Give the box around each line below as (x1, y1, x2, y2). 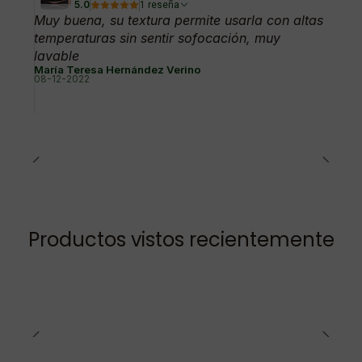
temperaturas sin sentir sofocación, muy (34, 30, 280, 47)
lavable (34, 48, 79, 65)
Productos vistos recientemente (27, 226, 335, 254)
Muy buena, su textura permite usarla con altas (34, 12, 323, 29)
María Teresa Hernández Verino (34, 63, 201, 77)
